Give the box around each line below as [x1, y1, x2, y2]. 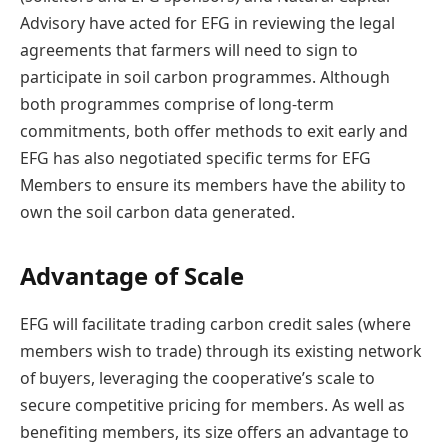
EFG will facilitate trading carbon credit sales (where [20, 312, 411, 335]
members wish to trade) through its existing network [20, 339, 422, 362]
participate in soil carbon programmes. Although [20, 65, 390, 88]
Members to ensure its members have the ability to [20, 173, 406, 196]
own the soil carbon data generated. [20, 200, 295, 223]
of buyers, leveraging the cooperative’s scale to [20, 366, 375, 389]
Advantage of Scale [20, 258, 244, 292]
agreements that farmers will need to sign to [20, 38, 358, 61]
